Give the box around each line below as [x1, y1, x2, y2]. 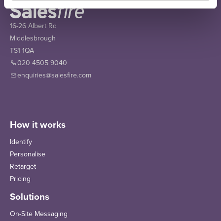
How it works [10, 119, 66, 131]
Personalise [10, 150, 45, 159]
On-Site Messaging [10, 210, 68, 219]
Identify [10, 138, 32, 147]
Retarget [10, 162, 36, 171]
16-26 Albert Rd [10, 22, 57, 31]
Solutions [10, 191, 49, 203]
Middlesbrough [10, 34, 56, 43]
